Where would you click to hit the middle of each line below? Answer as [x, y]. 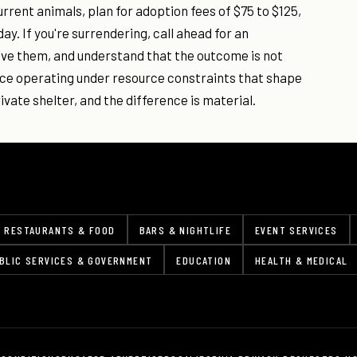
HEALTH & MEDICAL [302, 260]
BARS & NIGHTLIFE [185, 230]
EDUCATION [204, 260]
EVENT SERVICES [296, 230]
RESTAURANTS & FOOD [60, 230]
